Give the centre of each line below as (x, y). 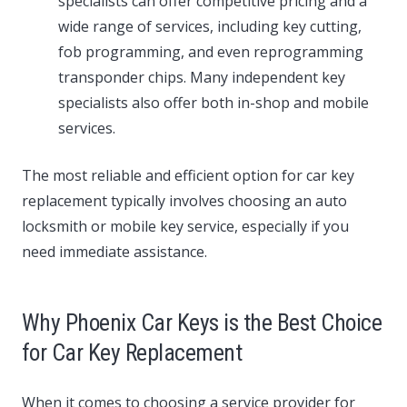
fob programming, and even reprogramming (211, 52)
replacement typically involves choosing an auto (184, 201)
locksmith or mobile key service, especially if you (185, 227)
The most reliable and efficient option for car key (188, 176)
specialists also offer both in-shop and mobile (213, 103)
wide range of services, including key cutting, (210, 27)
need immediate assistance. (114, 252)
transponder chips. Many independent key (202, 78)
